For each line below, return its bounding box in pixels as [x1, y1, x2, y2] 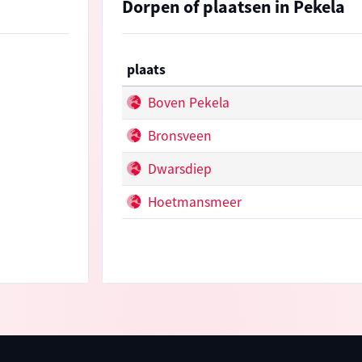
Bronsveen [144, 126, 212, 145]
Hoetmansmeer [144, 192, 242, 211]
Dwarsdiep [144, 159, 212, 178]
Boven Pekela [144, 93, 229, 112]
